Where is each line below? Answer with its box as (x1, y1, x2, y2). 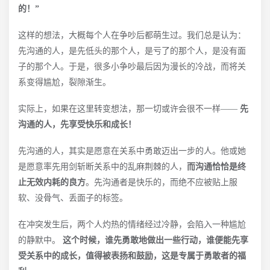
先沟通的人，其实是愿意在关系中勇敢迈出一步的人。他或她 (18, 146, 246, 155)
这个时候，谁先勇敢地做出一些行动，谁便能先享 (63, 236, 248, 245)
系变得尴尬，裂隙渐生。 (18, 78, 111, 87)
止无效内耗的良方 (18, 178, 86, 187)
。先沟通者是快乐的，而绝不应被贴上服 (86, 178, 237, 187)
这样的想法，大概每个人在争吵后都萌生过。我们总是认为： (18, 31, 246, 40)
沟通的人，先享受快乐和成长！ (18, 120, 136, 129)
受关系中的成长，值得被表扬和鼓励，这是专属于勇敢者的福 (18, 251, 246, 260)
